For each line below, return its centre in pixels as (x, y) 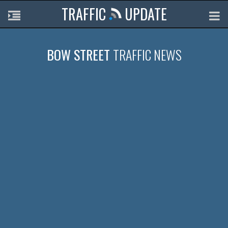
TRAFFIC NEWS (147, 55)
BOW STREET (80, 55)
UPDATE (144, 14)
